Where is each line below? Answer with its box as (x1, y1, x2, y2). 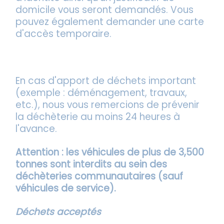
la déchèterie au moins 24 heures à (15, 109, 180, 123)
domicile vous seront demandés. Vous (15, 3, 194, 17)
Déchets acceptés (15, 204, 101, 218)
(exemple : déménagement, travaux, (15, 85, 187, 99)
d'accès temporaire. (15, 27, 112, 41)
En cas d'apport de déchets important (15, 73, 196, 87)
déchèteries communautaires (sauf (15, 169, 183, 183)
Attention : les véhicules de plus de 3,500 (15, 145, 204, 159)
